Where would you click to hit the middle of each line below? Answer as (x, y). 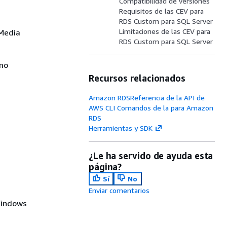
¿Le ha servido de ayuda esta (151, 156)
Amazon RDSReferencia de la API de (147, 98)
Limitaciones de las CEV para (165, 31)
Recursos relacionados (137, 78)
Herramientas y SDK (121, 128)
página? (105, 167)
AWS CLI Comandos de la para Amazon (151, 108)
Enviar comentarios (119, 190)
